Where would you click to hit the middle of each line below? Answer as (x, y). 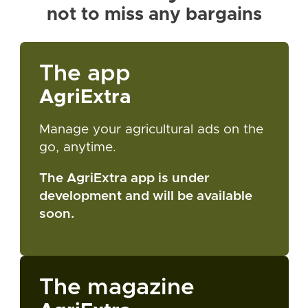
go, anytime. (78, 147)
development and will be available (146, 196)
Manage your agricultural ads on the (151, 129)
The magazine (117, 287)
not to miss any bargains (154, 14)
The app (85, 74)
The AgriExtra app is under (124, 178)
